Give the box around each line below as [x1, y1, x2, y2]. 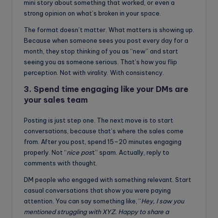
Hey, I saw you [141, 197, 184, 205]
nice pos [67, 148, 92, 157]
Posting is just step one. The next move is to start [24, 116, 173, 125]
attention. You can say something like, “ [24, 197, 141, 205]
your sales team [24, 95, 88, 105]
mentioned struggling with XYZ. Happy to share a [24, 208, 169, 216]
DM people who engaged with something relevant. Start [24, 176, 191, 184]
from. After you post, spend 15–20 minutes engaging [24, 138, 182, 146]
